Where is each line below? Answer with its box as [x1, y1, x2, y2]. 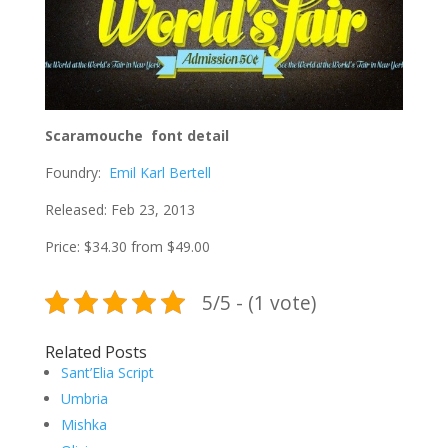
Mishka [60, 415, 107, 435]
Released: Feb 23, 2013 [44, 200, 195, 220]
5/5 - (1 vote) [201, 288, 316, 316]
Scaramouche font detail [44, 126, 229, 146]
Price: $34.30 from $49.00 [44, 237, 210, 257]
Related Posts [44, 341, 147, 364]
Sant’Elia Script [60, 363, 154, 383]
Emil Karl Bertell [108, 163, 211, 183]
